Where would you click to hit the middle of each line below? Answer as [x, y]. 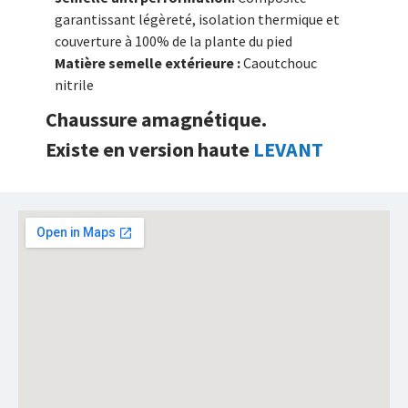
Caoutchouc [280, 63]
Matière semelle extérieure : [149, 63]
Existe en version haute [149, 150]
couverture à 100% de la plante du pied [173, 41]
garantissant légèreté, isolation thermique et [197, 20]
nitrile [74, 85]
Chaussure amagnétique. [156, 120]
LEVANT [288, 150]
